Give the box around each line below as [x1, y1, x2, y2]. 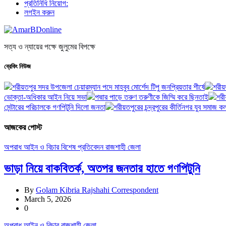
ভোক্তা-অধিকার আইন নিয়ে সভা [4, 93, 87, 102]
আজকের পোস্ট [4, 123, 42, 132]
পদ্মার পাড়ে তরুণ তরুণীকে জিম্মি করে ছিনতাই [95, 93, 208, 102]
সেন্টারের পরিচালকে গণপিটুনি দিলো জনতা [4, 103, 105, 112]
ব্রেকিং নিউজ [4, 63, 31, 71]
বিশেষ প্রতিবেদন [61, 142, 105, 151]
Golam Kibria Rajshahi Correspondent [36, 185, 158, 194]
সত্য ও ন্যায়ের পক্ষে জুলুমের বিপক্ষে [4, 42, 95, 51]
